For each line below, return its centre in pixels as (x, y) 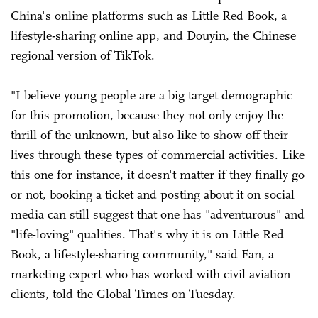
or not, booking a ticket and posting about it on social (153, 194)
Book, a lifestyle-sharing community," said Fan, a (142, 254)
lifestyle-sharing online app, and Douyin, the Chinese (153, 35)
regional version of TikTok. (84, 55)
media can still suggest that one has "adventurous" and (158, 214)
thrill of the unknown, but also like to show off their (149, 135)
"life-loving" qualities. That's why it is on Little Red (147, 234)
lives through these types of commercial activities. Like (158, 154)
